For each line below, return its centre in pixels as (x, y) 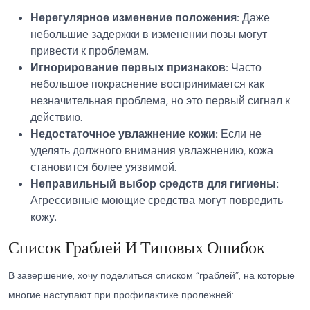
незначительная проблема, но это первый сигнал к (160, 101)
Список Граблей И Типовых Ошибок (137, 247)
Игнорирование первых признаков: (129, 67)
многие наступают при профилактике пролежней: (121, 295)
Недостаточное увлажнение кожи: (124, 134)
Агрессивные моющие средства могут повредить (157, 200)
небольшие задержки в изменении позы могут (149, 34)
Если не (240, 134)
